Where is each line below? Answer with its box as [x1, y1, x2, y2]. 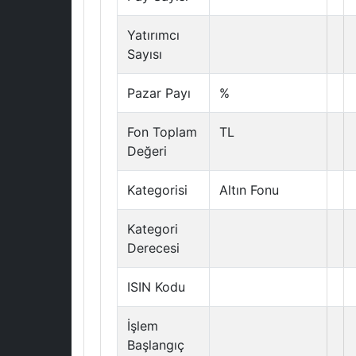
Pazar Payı [127, 85, 191, 101]
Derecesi [127, 240, 180, 256]
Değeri [127, 143, 167, 159]
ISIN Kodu [127, 279, 185, 295]
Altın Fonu [219, 182, 279, 198]
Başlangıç [127, 337, 184, 353]
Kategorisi [127, 182, 188, 198]
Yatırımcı [127, 27, 180, 43]
